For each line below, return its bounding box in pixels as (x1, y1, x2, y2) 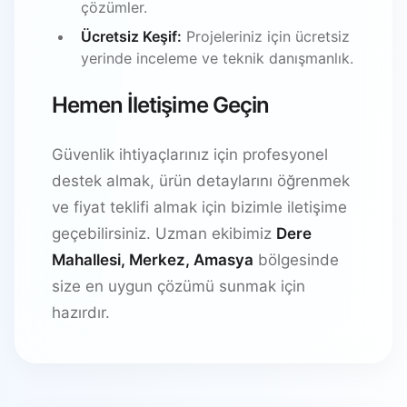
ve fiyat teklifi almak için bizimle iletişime (52, 197, 347, 216)
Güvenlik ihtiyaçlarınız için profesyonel (52, 144, 328, 164)
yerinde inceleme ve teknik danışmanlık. (81, 48, 353, 67)
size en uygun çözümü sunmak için (52, 276, 305, 295)
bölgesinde (253, 250, 339, 269)
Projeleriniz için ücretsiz (182, 26, 350, 45)
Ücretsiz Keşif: (81, 26, 182, 45)
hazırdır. (52, 303, 110, 322)
